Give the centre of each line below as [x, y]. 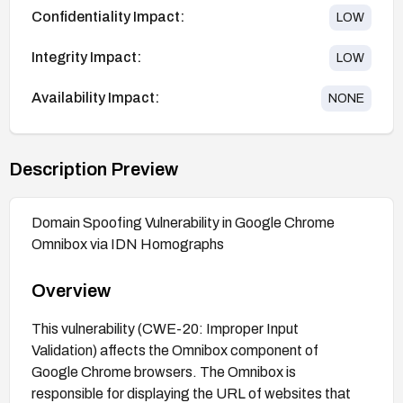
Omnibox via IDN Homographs [128, 244]
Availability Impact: [95, 98]
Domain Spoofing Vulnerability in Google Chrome [183, 222]
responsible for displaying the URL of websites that [191, 393]
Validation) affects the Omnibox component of [175, 350]
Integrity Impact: [86, 58]
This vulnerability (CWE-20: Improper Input [165, 328]
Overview [71, 290]
